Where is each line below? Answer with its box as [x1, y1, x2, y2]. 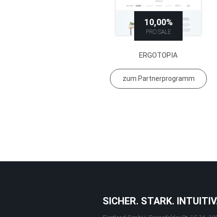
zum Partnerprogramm [122, 74, 195, 82]
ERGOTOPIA [139, 51, 178, 60]
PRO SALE [146, 28, 171, 35]
